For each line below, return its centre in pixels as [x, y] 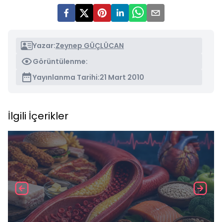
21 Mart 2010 [122, 77]
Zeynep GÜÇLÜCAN [90, 46]
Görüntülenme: [60, 61]
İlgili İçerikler [38, 116]
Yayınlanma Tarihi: [66, 77]
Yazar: [44, 46]
